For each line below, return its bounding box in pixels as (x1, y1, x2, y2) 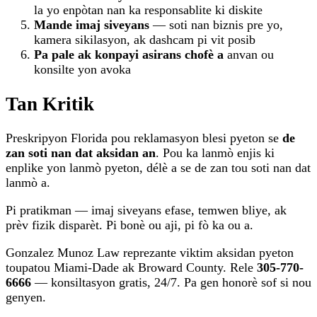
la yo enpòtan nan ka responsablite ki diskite (34, 3, 263, 18)
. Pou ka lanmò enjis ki (156, 146, 275, 161)
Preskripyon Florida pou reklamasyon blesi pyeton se (6, 131, 282, 146)
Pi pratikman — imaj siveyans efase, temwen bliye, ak (6, 203, 287, 218)
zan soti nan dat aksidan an (6, 146, 156, 161)
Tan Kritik (6, 93, 94, 115)
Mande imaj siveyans (34, 18, 149, 33)
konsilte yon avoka (34, 62, 131, 77)
